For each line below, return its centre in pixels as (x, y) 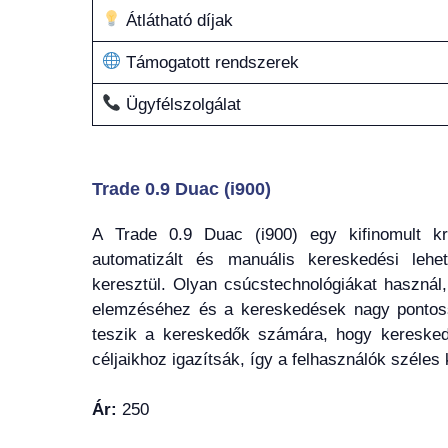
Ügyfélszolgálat (180, 104)
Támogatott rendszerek (209, 62)
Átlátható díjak (176, 20)
